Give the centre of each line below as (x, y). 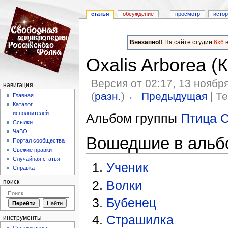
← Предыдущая (168, 96)
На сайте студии (188, 42)
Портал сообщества (39, 141)
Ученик (127, 168)
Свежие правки (33, 150)
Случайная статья (37, 159)
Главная (23, 95)
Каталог (23, 105)
